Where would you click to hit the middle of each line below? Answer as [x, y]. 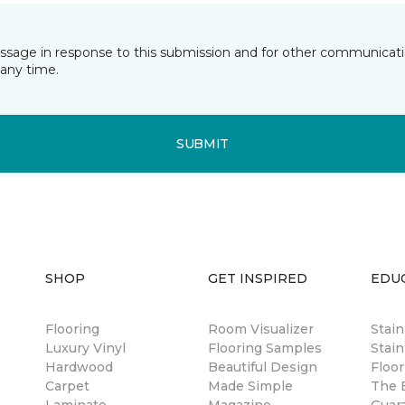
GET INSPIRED [258, 279]
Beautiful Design [263, 367]
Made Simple [250, 386]
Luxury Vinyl [85, 348]
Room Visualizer [261, 330]
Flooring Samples [265, 348]
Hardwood [79, 367]
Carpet [67, 386]
